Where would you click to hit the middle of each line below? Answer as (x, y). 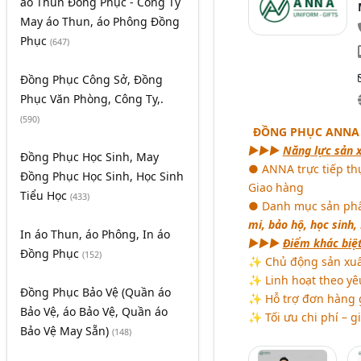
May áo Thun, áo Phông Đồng (100, 22)
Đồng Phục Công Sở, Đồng (91, 80)
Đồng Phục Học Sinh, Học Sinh (102, 176)
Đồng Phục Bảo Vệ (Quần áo (95, 293)
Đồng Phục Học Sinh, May (89, 157)
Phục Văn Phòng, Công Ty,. (92, 99)
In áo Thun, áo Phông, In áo (95, 234)
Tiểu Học (45, 196)
